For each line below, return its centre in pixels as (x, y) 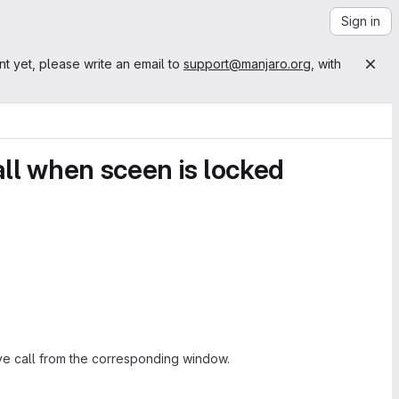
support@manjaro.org (247, 64)
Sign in (361, 21)
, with (326, 64)
